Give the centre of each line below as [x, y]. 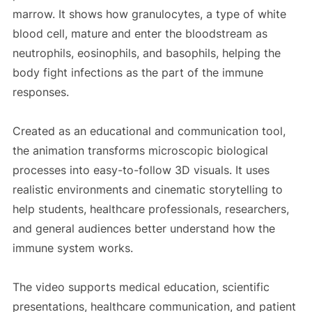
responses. [42, 92]
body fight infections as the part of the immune [138, 73]
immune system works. [72, 248]
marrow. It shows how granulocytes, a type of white [149, 14]
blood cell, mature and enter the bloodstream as [140, 34]
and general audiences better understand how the [143, 229]
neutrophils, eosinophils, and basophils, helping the [146, 53]
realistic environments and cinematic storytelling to [147, 190]
